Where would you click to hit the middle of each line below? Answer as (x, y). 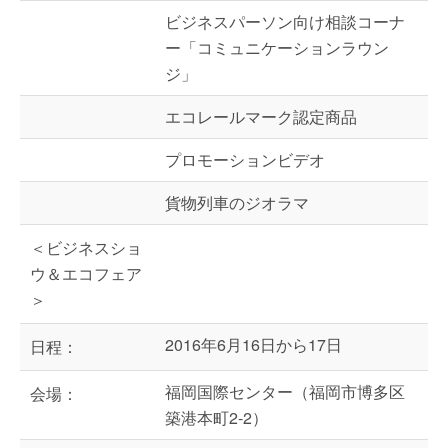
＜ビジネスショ (86, 247)
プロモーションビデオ (245, 159)
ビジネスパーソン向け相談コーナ (285, 21)
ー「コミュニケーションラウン (277, 47)
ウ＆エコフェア (86, 273)
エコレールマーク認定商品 (261, 116)
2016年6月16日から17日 (253, 344)
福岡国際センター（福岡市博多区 (285, 391)
